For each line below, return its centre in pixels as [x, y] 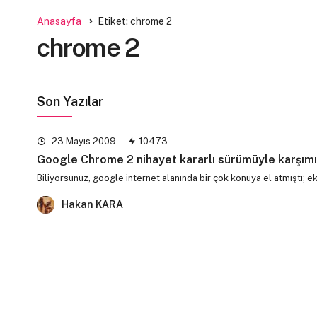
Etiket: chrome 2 [135, 21]
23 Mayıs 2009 [83, 141]
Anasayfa [59, 21]
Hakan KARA [92, 204]
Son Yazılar [70, 101]
